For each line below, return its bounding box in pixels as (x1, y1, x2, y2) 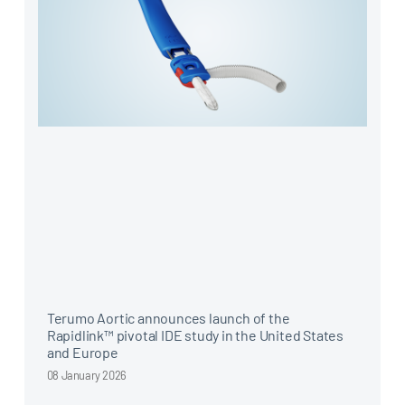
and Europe (46, 343, 118, 361)
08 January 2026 (46, 367, 127, 382)
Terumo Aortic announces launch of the (46, 308, 290, 326)
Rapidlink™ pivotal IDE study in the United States (46, 325, 344, 344)
